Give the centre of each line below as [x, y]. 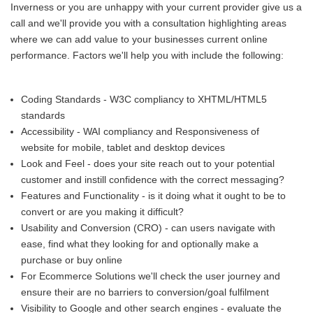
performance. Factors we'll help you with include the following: [147, 55]
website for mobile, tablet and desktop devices [123, 147]
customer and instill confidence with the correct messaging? [153, 180]
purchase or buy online [72, 260]
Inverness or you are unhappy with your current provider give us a [156, 7]
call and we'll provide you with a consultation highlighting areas [148, 23]
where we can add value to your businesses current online [139, 39]
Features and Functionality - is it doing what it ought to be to [153, 196]
